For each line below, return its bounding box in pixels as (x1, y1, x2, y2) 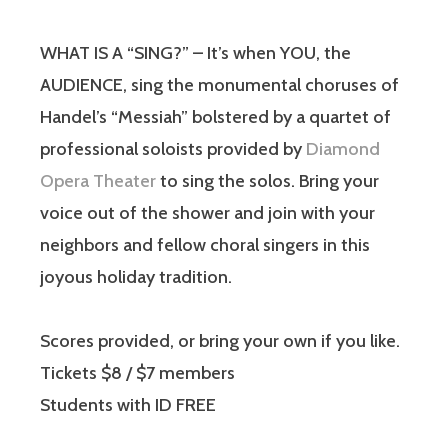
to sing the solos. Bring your (156, 170, 379, 193)
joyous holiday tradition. (40, 266, 232, 289)
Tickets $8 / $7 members (40, 362, 235, 385)
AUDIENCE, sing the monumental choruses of (40, 74, 399, 97)
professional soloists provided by (40, 138, 306, 161)
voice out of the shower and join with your (40, 202, 375, 225)
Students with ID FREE (40, 394, 216, 417)
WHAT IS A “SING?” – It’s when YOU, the (40, 42, 351, 65)
